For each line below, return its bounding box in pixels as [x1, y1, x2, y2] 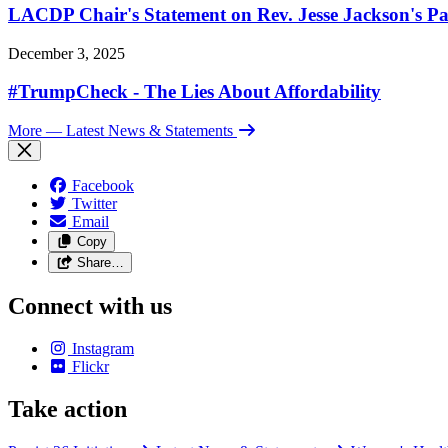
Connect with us [8, 292, 172, 319]
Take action [8, 395, 127, 422]
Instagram [72, 339, 134, 357]
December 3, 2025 [8, 44, 125, 62]
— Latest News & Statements [46, 122, 233, 139]
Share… [76, 255, 124, 270]
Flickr [72, 357, 109, 375]
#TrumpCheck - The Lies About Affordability [8, 81, 381, 103]
